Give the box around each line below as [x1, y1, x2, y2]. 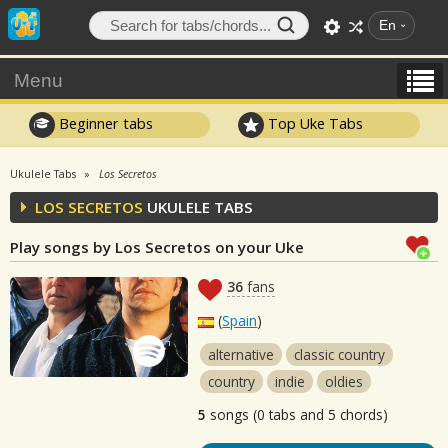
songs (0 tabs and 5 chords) [206, 405, 389, 424]
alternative [208, 345, 275, 364]
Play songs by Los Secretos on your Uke [10, 237, 304, 257]
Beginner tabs [54, 113, 153, 133]
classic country [294, 345, 386, 364]
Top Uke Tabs [264, 113, 364, 133]
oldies [325, 372, 364, 391]
